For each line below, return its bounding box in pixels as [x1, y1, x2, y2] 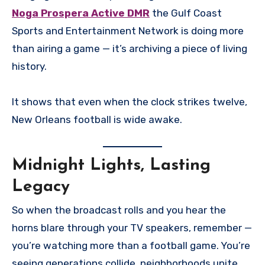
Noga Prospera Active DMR [12, 7, 150, 19]
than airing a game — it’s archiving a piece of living [12, 42, 247, 54]
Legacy [12, 178, 70, 195]
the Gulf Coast [150, 7, 222, 19]
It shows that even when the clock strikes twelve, [12, 95, 247, 108]
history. [12, 60, 47, 72]
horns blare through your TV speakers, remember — [12, 222, 252, 234]
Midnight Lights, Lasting [12, 157, 211, 174]
